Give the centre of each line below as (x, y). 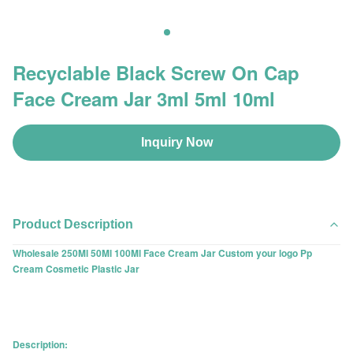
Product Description (73, 224)
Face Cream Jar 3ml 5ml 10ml (144, 98)
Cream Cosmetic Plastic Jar (76, 269)
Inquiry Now (176, 142)
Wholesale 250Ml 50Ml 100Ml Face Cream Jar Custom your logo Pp (162, 253)
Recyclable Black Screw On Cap (156, 72)
